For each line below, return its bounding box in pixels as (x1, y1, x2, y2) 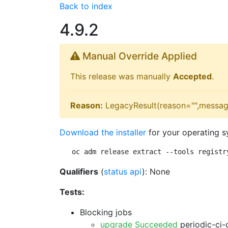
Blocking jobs (80, 207, 132, 217)
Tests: (60, 187, 84, 197)
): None (142, 166, 170, 177)
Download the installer (60, 127, 146, 137)
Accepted (173, 71, 212, 81)
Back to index (60, 1, 112, 11)
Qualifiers (60, 166, 98, 177)
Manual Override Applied (80, 50, 197, 62)
